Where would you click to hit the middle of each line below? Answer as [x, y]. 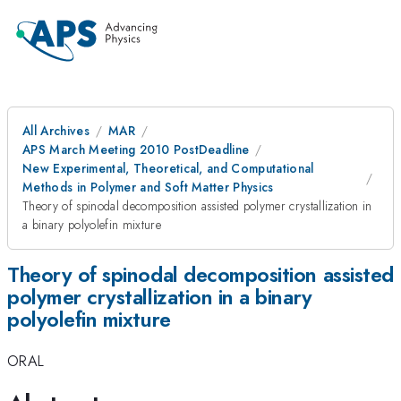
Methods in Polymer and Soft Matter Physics [148, 187]
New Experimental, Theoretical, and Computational [168, 168]
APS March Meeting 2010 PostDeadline [136, 149]
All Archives [56, 131]
